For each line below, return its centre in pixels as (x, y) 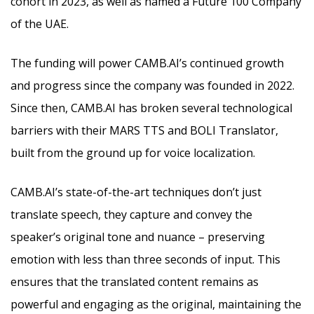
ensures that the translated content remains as (135, 282)
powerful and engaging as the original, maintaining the (156, 305)
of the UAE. (40, 24)
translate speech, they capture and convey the (131, 215)
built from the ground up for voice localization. (133, 153)
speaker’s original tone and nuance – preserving (138, 237)
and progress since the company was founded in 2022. (152, 86)
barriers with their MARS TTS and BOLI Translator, (144, 131)
